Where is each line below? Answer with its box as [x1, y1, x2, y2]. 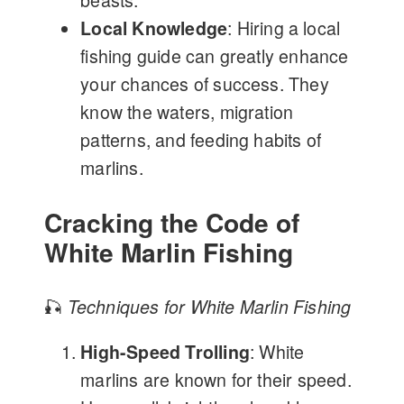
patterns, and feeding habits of [80, 127, 322, 153]
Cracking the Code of [44, 204, 300, 242]
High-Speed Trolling [80, 339, 250, 365]
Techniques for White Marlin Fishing [67, 293, 352, 319]
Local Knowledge [80, 15, 228, 41]
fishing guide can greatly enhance [80, 43, 349, 69]
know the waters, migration [80, 99, 294, 125]
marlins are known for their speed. [80, 367, 352, 393]
